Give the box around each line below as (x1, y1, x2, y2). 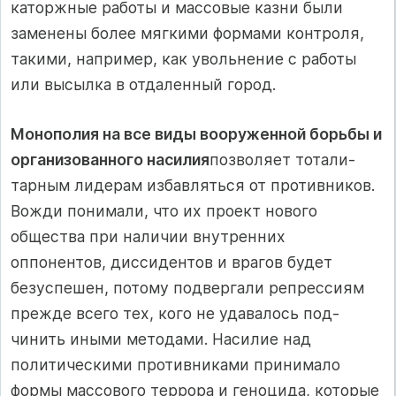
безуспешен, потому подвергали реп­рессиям (11, 278, 364, 297)
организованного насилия (11, 149, 209, 169)
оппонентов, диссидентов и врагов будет (11, 252, 332, 271)
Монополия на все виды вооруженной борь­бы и (11, 124, 382, 143)
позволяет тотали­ (209, 149, 355, 169)
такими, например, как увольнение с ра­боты (11, 49, 356, 69)
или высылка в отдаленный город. (11, 75, 276, 95)
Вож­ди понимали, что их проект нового (11, 201, 317, 220)
